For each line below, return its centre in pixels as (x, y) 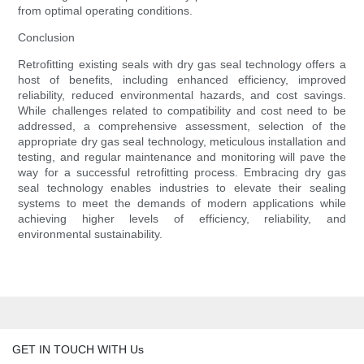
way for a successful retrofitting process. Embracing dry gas (182, 173)
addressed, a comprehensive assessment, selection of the (182, 126)
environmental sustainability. (91, 234)
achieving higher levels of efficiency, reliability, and (182, 219)
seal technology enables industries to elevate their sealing (182, 188)
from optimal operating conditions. (106, 11)
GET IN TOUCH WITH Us (78, 349)
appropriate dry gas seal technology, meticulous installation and (182, 142)
